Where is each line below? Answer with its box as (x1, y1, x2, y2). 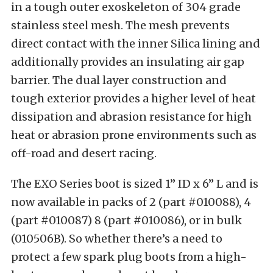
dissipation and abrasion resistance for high (11, 110, 252, 124)
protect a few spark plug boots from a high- (11, 250, 247, 264)
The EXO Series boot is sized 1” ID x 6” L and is (11, 177, 258, 191)
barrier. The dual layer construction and (11, 73, 227, 88)
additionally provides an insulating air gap (11, 55, 244, 69)
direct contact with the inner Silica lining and (11, 37, 260, 51)
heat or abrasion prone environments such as (11, 128, 257, 143)
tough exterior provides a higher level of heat (11, 91, 256, 106)
